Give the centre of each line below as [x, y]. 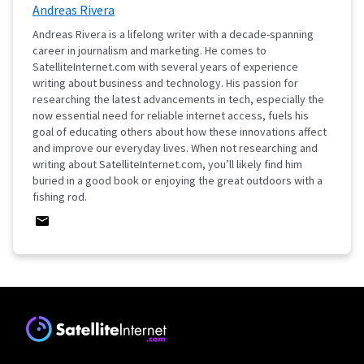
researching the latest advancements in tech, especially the [178, 99]
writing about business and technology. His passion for [165, 83]
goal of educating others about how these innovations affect [180, 132]
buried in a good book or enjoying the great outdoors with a [178, 180]
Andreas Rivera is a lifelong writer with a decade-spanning [173, 34]
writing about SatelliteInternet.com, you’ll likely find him [167, 164]
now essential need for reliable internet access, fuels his [171, 115]
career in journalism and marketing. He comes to [149, 50]
